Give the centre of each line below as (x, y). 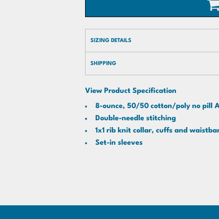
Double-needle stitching (136, 119)
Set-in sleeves (119, 143)
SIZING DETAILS (111, 41)
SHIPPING (103, 64)
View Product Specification (131, 91)
